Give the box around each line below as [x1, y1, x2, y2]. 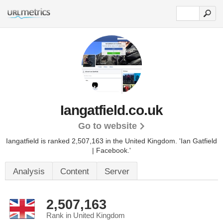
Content [60, 167, 89, 176]
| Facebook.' [92, 146, 131, 154]
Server [105, 167, 129, 176]
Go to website [78, 121, 137, 131]
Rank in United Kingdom [46, 212, 125, 220]
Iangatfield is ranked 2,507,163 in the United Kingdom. [6, 137, 179, 145]
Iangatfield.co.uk [60, 103, 163, 118]
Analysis [13, 167, 45, 176]
